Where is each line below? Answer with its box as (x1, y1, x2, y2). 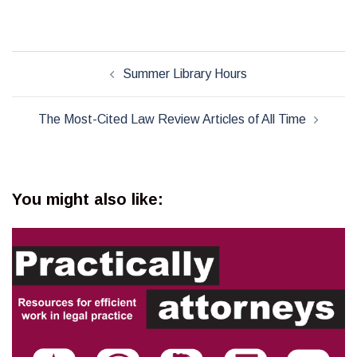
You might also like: (12, 190, 163, 208)
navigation (11, 73, 110, 94)
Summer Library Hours (123, 67, 247, 80)
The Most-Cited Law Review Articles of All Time (38, 112, 306, 126)
